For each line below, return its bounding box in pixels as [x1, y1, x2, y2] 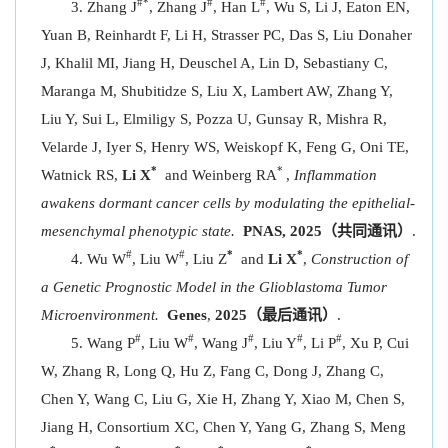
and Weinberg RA [157, 167, 277, 183]
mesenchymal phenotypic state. [41, 223, 235, 239]
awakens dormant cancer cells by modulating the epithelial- [41, 195, 415, 211]
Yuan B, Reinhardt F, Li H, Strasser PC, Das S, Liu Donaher [41, 27, 412, 43]
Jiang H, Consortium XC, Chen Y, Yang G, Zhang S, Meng [41, 419, 406, 435]
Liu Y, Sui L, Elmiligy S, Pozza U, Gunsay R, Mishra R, [41, 111, 387, 127]
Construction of [311, 251, 408, 267]
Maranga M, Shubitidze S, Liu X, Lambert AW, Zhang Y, [41, 83, 393, 99]
